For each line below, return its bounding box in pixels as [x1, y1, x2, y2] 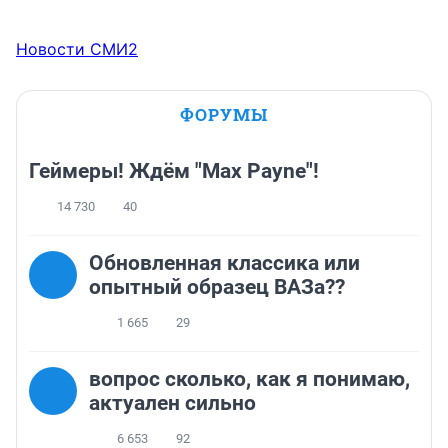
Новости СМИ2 [16, 39, 138, 60]
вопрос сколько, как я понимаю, [89, 367, 410, 392]
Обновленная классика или [89, 251, 360, 276]
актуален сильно [89, 391, 256, 416]
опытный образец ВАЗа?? [89, 275, 345, 300]
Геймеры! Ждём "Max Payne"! [29, 159, 319, 184]
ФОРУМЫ [180, 103, 268, 127]
